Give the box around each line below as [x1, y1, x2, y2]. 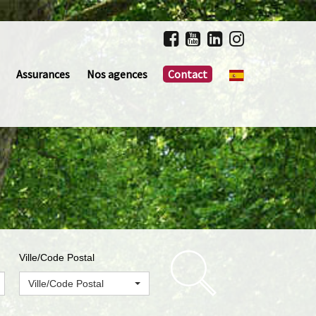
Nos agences [86, 67, 147, 81]
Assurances [16, 67, 70, 81]
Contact [167, 67, 207, 81]
